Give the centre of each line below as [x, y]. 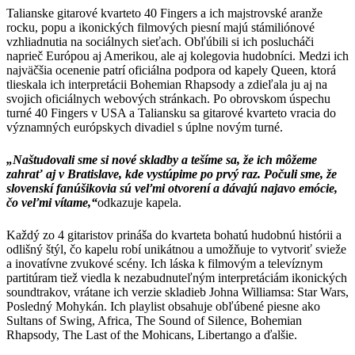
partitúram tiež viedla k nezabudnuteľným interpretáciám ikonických [177, 278]
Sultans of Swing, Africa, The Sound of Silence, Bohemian [154, 321]
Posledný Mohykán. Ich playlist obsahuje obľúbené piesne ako [163, 307]
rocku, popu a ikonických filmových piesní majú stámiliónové [160, 27]
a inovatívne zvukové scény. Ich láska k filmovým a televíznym [164, 264]
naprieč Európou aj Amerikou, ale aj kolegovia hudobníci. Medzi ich [177, 55]
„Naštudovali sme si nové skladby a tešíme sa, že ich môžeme [162, 160]
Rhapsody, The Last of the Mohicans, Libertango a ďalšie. [152, 335]
